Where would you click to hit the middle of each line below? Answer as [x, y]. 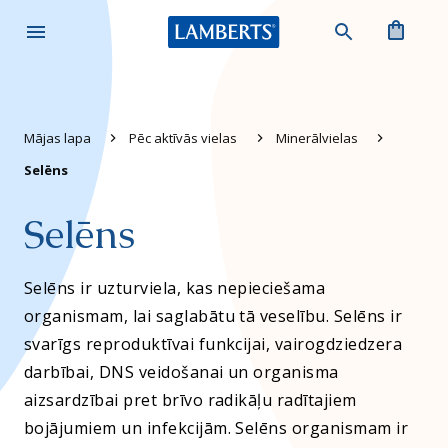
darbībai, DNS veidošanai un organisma [181, 372]
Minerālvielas [316, 138]
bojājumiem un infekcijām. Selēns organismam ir [216, 428]
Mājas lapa [57, 138]
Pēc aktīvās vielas [183, 138]
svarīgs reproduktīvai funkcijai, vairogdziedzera [213, 344]
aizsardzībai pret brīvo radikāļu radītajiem [190, 400]
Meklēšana [359, 19]
